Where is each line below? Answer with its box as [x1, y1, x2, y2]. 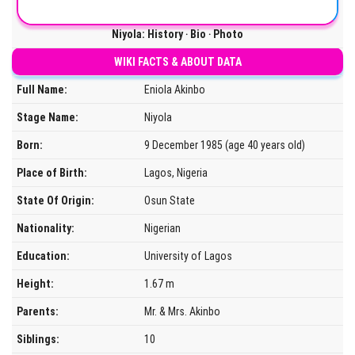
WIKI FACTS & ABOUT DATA [113, 55, 242, 68]
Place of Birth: [17, 166, 87, 179]
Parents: [17, 304, 59, 318]
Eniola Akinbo [144, 82, 205, 96]
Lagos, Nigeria [144, 166, 208, 179]
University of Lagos [144, 249, 232, 262]
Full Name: [17, 82, 67, 96]
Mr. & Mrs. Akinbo [144, 304, 220, 318]
